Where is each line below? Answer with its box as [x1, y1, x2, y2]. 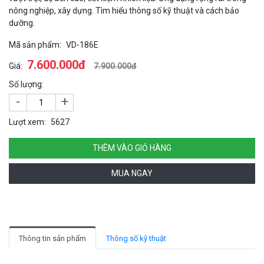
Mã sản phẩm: [9, 40, 61, 50]
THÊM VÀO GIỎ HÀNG [93, 143, 171, 153]
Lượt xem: [9, 117, 46, 127]
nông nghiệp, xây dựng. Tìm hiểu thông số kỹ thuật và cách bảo [9, 6, 239, 16]
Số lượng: [9, 80, 44, 90]
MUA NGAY [111, 169, 153, 179]
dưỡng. [9, 18, 35, 28]
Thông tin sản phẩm [19, 234, 86, 243]
